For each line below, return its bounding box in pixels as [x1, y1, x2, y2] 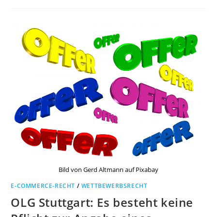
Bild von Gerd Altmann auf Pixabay [59, 165, 158, 174]
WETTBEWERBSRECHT [81, 182, 148, 190]
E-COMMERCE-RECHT [11, 182, 76, 190]
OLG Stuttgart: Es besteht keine [11, 194, 194, 211]
